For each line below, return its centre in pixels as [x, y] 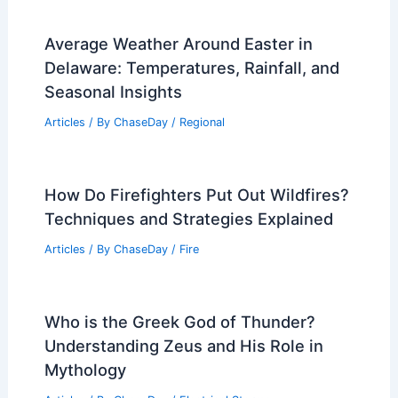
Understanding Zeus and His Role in [183, 345]
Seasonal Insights [113, 92]
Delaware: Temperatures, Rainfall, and [191, 68]
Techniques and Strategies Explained [188, 219]
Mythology [85, 369]
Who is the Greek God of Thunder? [179, 321]
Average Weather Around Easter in [178, 44]
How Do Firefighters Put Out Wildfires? [196, 195]
